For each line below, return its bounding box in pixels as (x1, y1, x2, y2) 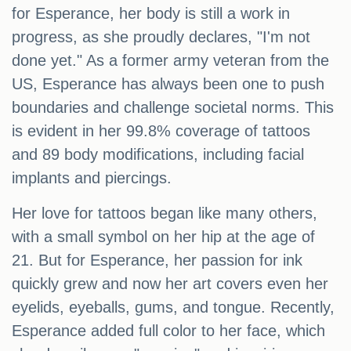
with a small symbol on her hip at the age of (12, 228, 315, 246)
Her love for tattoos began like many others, (12, 204, 317, 223)
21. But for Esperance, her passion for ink (12, 251, 302, 270)
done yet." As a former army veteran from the (12, 52, 329, 70)
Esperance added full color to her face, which (12, 322, 325, 340)
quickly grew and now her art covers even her (12, 275, 328, 293)
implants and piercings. (12, 169, 172, 187)
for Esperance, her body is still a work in (12, 5, 290, 23)
